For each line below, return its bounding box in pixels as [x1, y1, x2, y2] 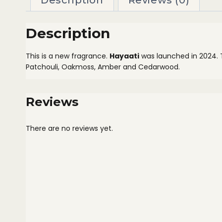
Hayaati [110, 51, 139, 61]
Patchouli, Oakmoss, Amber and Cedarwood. [26, 61, 180, 72]
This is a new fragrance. [26, 51, 110, 61]
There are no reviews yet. [26, 123, 113, 133]
